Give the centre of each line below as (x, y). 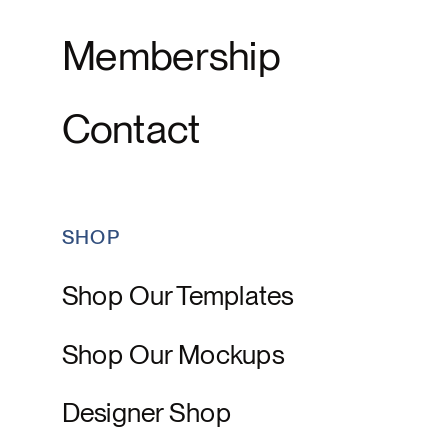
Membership (170, 55)
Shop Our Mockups (173, 354)
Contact (131, 128)
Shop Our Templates (177, 296)
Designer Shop (146, 412)
